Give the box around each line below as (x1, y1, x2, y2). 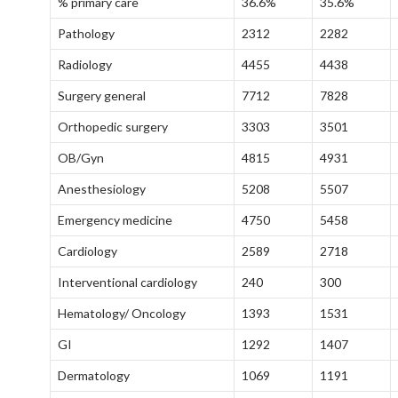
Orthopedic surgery (58, 119, 168, 134)
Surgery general (58, 88, 146, 103)
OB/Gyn (58, 150, 104, 165)
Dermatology (58, 368, 130, 383)
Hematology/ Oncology (58, 306, 186, 321)
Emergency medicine (58, 212, 172, 227)
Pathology (58, 26, 115, 41)
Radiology (58, 57, 112, 72)
